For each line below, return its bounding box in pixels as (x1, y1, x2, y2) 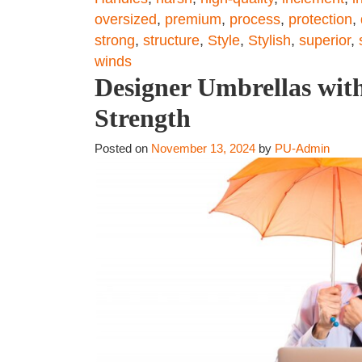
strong (95, 32, 135, 48)
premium (165, 11, 221, 27)
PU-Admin (275, 141, 330, 155)
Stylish (248, 32, 291, 48)
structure (143, 32, 200, 48)
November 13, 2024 (151, 141, 255, 155)
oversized (95, 11, 157, 27)
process (229, 11, 280, 27)
